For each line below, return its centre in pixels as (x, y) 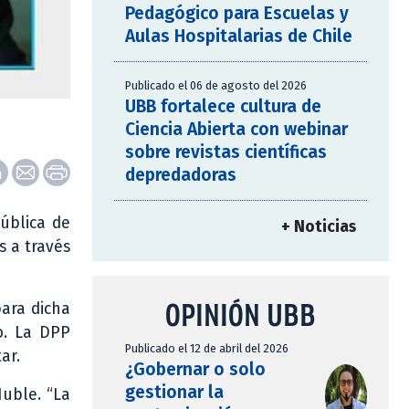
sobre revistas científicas (226, 152)
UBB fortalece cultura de (223, 107)
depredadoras (181, 175)
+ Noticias (319, 227)
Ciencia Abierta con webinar (236, 130)
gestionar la (174, 393)
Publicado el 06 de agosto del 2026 (216, 86)
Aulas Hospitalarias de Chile (239, 37)
